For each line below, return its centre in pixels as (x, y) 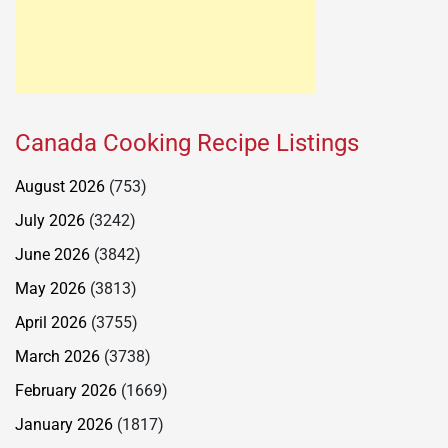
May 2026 (50, 288)
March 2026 (57, 356)
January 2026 (64, 424)
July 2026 (50, 220)
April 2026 (51, 322)
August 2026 (60, 186)
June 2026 (52, 254)
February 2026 (66, 390)
